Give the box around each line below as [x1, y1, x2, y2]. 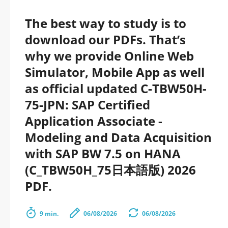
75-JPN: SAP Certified [25, 96, 150, 113]
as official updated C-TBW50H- [25, 80, 207, 97]
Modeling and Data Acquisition [25, 129, 212, 146]
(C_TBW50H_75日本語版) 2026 [25, 161, 196, 178]
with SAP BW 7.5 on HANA [25, 145, 181, 162]
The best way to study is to [25, 15, 186, 32]
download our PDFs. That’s [25, 31, 186, 48]
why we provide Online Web [25, 47, 194, 64]
